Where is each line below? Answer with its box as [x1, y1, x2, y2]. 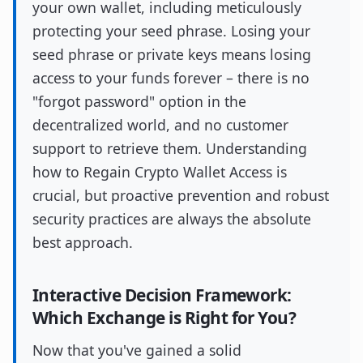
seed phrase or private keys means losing [32, 45, 311, 64]
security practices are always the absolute [32, 209, 311, 228]
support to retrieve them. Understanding [32, 139, 307, 158]
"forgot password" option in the [32, 92, 246, 111]
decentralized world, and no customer [32, 115, 288, 135]
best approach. [32, 233, 133, 252]
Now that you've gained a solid [32, 340, 241, 360]
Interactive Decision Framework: [32, 284, 292, 306]
